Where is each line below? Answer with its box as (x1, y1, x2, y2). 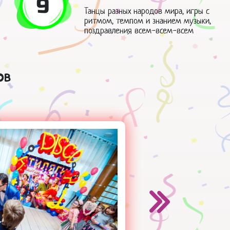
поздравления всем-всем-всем (84, 25, 194, 36)
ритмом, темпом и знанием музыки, (84, 15, 211, 27)
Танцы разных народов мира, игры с (84, 5, 209, 17)
